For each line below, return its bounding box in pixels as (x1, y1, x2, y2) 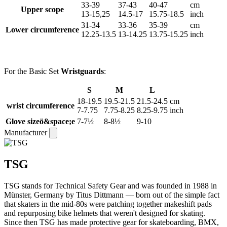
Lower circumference (6, 25, 79, 34)
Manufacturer (4, 128, 49, 137)
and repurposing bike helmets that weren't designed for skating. (4, 208, 205, 217)
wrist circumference (6, 101, 74, 110)
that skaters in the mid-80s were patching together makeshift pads (4, 199, 212, 208)
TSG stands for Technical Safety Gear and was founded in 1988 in (4, 181, 217, 190)
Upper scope (21, 5, 64, 14)
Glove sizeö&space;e (6, 117, 75, 126)
